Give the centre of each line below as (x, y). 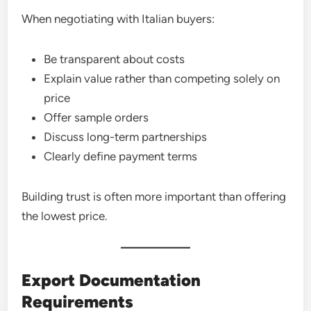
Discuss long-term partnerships (126, 137)
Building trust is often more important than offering (154, 196)
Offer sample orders (96, 117)
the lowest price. (65, 216)
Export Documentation (111, 280)
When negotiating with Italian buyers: (118, 19)
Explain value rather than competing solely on (162, 78)
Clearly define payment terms (121, 156)
